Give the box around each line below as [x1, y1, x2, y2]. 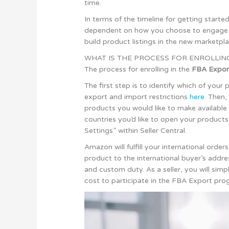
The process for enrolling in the [84, 64, 192, 74]
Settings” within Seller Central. [84, 126, 187, 135]
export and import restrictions [84, 92, 190, 101]
